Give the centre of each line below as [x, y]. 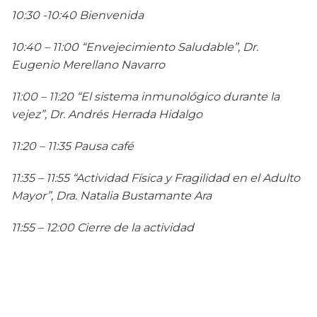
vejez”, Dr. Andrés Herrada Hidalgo [107, 115]
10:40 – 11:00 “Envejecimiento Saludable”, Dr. [135, 47]
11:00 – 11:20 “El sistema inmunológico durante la [145, 97]
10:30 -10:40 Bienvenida [77, 16]
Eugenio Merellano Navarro [88, 65]
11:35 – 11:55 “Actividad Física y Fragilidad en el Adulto [156, 178]
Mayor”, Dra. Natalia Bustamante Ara [111, 196]
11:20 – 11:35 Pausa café [73, 146]
